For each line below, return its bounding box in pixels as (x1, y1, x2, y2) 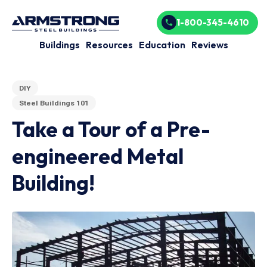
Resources (85, 39, 133, 51)
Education (138, 39, 185, 51)
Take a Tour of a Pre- (12, 116, 210, 142)
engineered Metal (12, 143, 184, 169)
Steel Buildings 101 (19, 98, 89, 107)
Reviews (191, 39, 228, 51)
